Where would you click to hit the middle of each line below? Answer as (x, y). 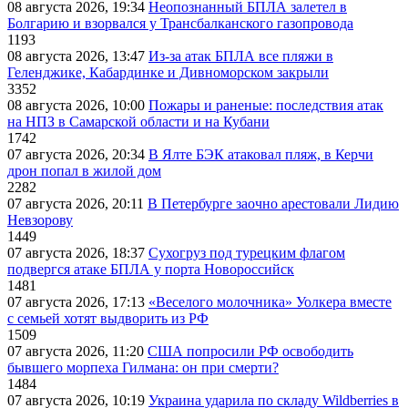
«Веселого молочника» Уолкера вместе (270, 302)
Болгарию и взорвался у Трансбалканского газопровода (180, 24)
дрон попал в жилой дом (84, 171)
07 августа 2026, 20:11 (77, 204)
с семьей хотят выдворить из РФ (108, 319)
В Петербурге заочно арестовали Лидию (273, 204)
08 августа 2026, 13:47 (78, 56)
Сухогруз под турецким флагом (247, 253)
